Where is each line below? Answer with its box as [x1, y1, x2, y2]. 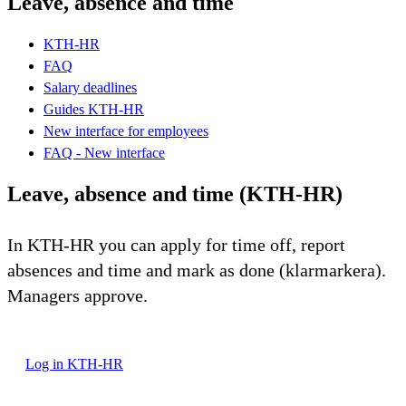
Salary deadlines [43, 79, 137, 95]
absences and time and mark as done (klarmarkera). [7, 259, 386, 280]
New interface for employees [43, 122, 208, 139]
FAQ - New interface [43, 144, 165, 160]
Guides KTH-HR [43, 101, 144, 117]
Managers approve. [7, 285, 148, 305]
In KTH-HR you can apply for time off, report [7, 234, 345, 255]
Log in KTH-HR [25, 355, 123, 372]
